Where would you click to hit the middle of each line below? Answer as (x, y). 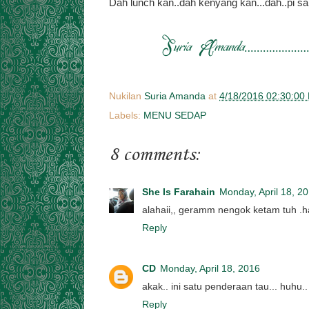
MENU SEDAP (175, 115)
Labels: (126, 115)
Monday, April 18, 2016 (210, 268)
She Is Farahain (179, 192)
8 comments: (155, 154)
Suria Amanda (175, 96)
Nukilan (127, 96)
